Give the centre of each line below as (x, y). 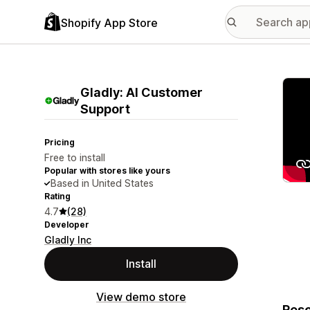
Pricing (60, 142)
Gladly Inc (68, 240)
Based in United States (102, 183)
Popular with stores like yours (107, 171)
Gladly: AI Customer (142, 92)
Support (105, 109)
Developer (67, 225)
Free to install (75, 157)
